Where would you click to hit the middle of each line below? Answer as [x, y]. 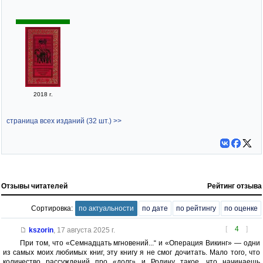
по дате [155, 209]
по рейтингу [196, 209]
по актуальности [106, 209]
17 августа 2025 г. [86, 230]
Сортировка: [53, 209]
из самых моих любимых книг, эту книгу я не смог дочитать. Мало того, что [131, 253]
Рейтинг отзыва [235, 186]
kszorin [41, 230]
